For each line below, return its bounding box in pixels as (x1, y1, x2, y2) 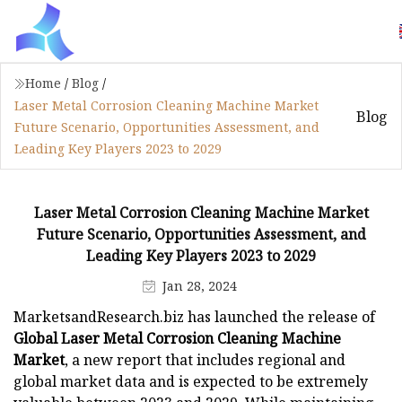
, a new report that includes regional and (65, 349, 345, 370)
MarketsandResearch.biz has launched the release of (13, 306, 375, 327)
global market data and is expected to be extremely (13, 371, 368, 391)
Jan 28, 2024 (162, 276, 237, 294)
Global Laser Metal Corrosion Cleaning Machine (13, 328, 341, 348)
